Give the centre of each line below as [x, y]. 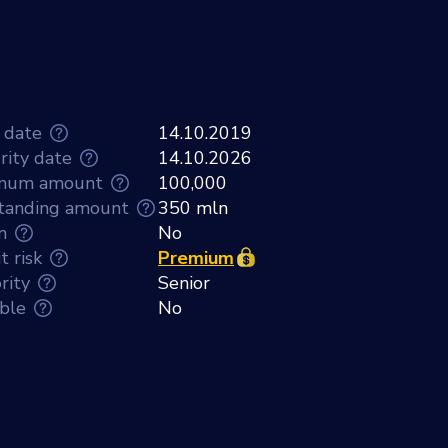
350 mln [193, 207]
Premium [196, 257]
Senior [184, 282]
